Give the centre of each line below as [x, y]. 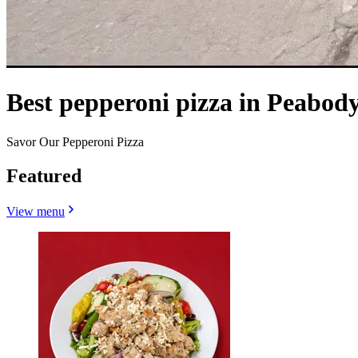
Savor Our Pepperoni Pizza [75, 141]
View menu [36, 211]
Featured [44, 175]
